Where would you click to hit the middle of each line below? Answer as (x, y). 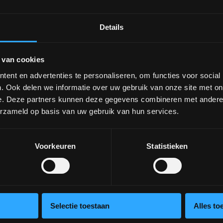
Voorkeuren (55, 146)
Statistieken (167, 146)
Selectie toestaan (80, 206)
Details (111, 27)
